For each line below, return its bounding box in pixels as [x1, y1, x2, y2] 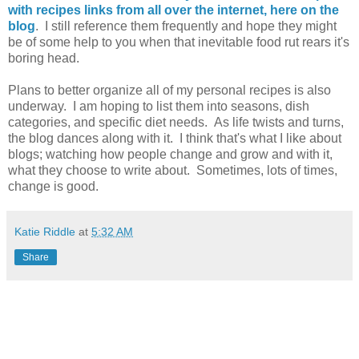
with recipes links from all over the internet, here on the [8, 2, 339, 17]
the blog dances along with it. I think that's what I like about [8, 131, 341, 145]
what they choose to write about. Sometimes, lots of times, [8, 163, 337, 177]
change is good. [8, 179, 99, 193]
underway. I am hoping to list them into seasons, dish [8, 99, 309, 113]
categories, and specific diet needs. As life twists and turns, [8, 115, 344, 129]
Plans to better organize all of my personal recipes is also [8, 83, 331, 97]
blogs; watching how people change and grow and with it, [8, 147, 333, 161]
